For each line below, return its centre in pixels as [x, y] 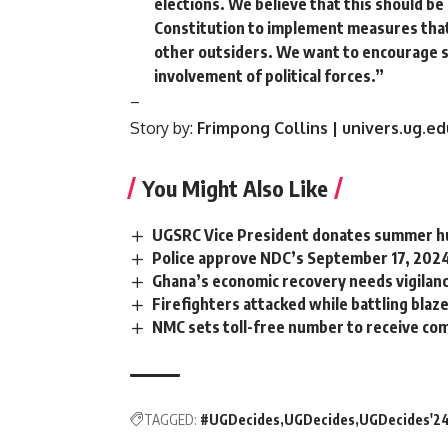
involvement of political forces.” [269, 75]
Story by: [163, 127]
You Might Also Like [235, 187]
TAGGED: [170, 420]
